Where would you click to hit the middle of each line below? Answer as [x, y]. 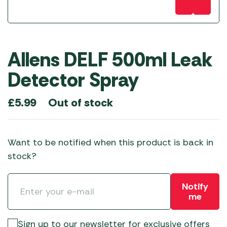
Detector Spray [73, 80]
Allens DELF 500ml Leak [110, 60]
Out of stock [81, 102]
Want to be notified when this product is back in [110, 142]
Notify [195, 186]
